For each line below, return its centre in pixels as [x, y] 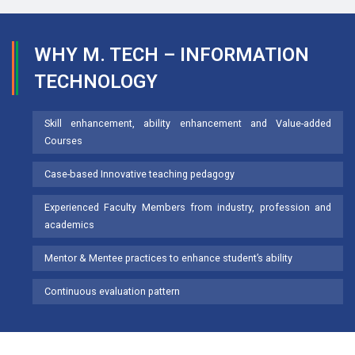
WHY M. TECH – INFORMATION [171, 55]
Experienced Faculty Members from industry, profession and [187, 208]
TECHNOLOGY [95, 82]
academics [69, 225]
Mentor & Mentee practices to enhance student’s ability [168, 258]
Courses [63, 141]
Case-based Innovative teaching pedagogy [139, 174]
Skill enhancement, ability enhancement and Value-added [187, 124]
